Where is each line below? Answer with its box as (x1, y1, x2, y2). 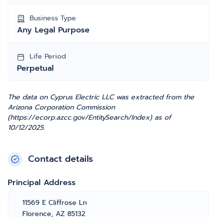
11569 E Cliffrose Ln (22, 198, 87, 208)
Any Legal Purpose (17, 24, 90, 36)
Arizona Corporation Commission (8, 102, 115, 112)
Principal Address (8, 177, 76, 188)
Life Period (30, 51, 66, 62)
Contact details (28, 152, 93, 166)
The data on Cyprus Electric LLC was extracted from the (8, 92, 194, 102)
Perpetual (17, 62, 54, 74)
